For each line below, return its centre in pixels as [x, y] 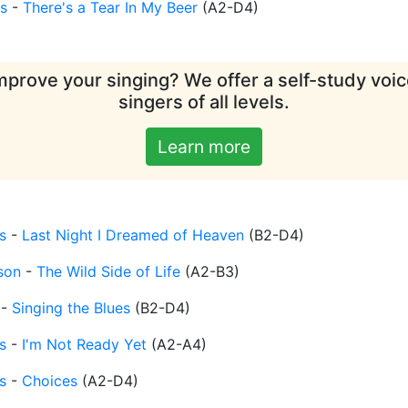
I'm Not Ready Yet [84, 345]
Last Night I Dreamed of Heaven [133, 235]
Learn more [204, 147]
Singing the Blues [71, 308]
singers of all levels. [204, 102]
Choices [50, 381]
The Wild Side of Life [108, 272]
